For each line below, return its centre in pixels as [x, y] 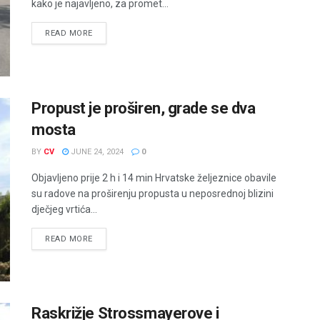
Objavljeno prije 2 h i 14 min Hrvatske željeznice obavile [154, 177]
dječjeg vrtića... [64, 209]
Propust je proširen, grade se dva [144, 108]
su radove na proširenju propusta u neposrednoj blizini [152, 193]
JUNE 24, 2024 [96, 151]
